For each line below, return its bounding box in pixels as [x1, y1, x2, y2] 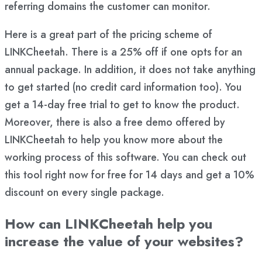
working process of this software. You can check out [5, 150, 246, 165]
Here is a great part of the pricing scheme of [5, 27, 212, 42]
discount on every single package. [5, 185, 164, 200]
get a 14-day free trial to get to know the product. [5, 97, 240, 112]
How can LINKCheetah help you [5, 213, 212, 234]
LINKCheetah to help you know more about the [5, 132, 223, 147]
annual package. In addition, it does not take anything [5, 62, 256, 77]
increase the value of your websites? [5, 231, 243, 251]
